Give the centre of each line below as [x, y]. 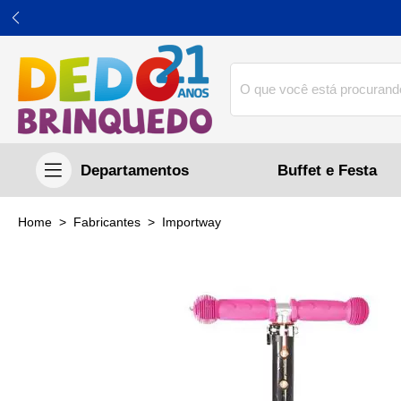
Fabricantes [111, 223]
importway [193, 223]
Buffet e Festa [328, 170]
